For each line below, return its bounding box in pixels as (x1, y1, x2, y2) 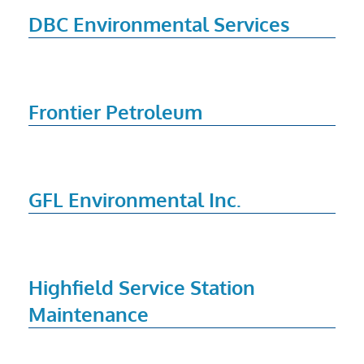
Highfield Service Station (28, 274, 255, 300)
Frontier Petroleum (28, 98, 202, 124)
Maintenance (28, 301, 149, 327)
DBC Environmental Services (28, 11, 290, 37)
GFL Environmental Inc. (28, 186, 241, 212)
